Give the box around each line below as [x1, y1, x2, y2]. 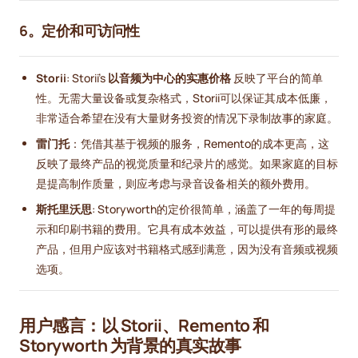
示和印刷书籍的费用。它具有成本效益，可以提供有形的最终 [36, 221, 338, 237]
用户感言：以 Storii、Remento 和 [19, 314, 269, 337]
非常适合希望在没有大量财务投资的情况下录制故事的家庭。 [36, 109, 338, 125]
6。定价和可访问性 [19, 20, 140, 40]
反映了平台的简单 [231, 70, 323, 86]
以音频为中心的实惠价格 [108, 70, 231, 86]
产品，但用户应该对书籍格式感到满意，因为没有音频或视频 [36, 241, 338, 257]
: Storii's [66, 70, 108, 86]
